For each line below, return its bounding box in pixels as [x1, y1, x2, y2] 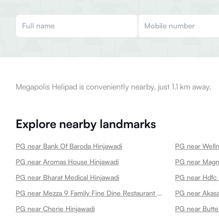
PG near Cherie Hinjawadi [16, 204, 95, 213]
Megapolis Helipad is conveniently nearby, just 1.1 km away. [16, 82, 211, 91]
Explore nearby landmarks [16, 116, 156, 131]
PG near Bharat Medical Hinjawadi [16, 173, 119, 181]
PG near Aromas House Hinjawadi [16, 157, 119, 166]
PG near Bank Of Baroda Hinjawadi [16, 142, 122, 150]
